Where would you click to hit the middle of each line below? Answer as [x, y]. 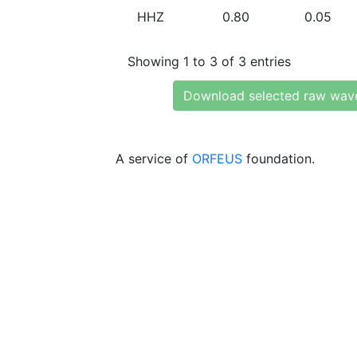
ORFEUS [217, 159]
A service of [154, 159]
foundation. [279, 159]
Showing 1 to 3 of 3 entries [209, 61]
